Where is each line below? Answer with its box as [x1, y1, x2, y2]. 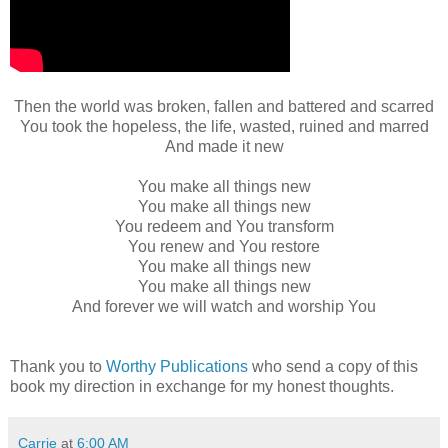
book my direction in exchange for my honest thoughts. [10, 377, 394, 395]
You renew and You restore [128, 237, 320, 255]
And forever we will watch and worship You [72, 297, 376, 315]
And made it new [164, 137, 284, 155]
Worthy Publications [106, 357, 248, 375]
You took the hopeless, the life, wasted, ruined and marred [19, 117, 429, 135]
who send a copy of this [248, 357, 418, 375]
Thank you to [10, 357, 106, 375]
